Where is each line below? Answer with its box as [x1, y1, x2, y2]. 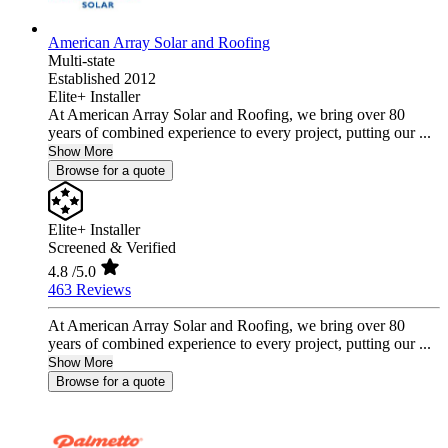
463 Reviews [48, 281, 131, 299]
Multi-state [48, 52, 115, 70]
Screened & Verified [48, 239, 176, 257]
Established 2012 [48, 70, 156, 88]
